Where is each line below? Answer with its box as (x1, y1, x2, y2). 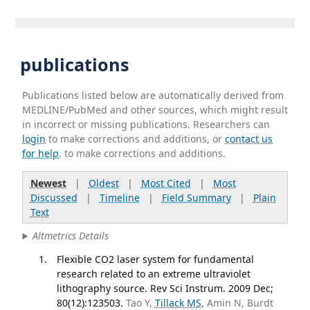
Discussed (30, 190, 77, 204)
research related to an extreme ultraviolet (56, 266, 250, 280)
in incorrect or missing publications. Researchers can (22, 117, 271, 131)
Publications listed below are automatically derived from (22, 88, 284, 102)
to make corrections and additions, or (46, 131, 226, 145)
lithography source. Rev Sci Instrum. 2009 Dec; (56, 281, 273, 295)
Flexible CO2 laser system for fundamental (56, 252, 254, 266)
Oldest (88, 176, 119, 190)
